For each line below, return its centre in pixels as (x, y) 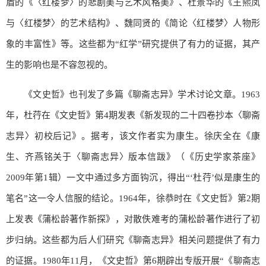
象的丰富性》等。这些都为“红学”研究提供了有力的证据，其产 (133, 44)
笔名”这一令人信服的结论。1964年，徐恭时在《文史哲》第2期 (133, 198)
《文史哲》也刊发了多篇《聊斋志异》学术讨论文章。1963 (142, 94)
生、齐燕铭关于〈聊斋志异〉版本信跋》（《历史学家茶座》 (133, 156)
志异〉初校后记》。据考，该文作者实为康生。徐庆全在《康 (133, 136)
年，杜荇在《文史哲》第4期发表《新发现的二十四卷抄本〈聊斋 (133, 115)
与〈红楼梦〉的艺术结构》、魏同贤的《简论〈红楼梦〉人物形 (133, 23)
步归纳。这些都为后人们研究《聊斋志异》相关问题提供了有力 (133, 240)
